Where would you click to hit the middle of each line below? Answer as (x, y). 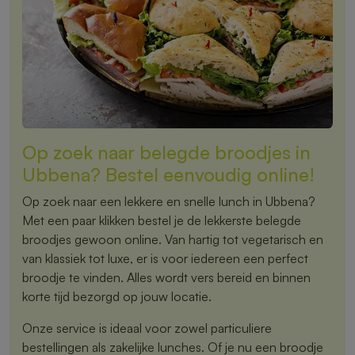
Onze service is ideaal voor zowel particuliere (147, 328)
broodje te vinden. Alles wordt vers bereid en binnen (166, 277)
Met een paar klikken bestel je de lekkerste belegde (162, 220)
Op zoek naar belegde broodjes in (166, 152)
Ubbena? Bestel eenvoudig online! (168, 174)
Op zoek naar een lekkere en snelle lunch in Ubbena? (169, 201)
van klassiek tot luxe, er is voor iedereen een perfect (165, 258)
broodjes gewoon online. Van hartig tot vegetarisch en (173, 239)
